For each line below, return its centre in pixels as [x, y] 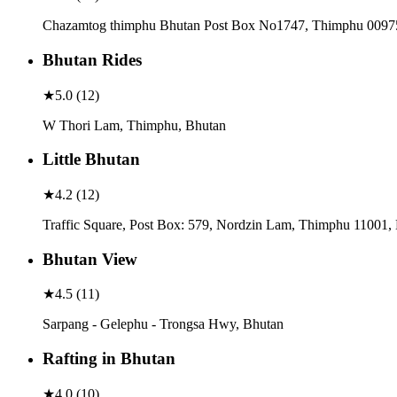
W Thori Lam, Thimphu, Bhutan [134, 125]
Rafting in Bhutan [109, 359]
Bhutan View [90, 259]
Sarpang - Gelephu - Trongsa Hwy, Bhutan [163, 324]
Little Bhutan [91, 160]
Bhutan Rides [92, 59]
